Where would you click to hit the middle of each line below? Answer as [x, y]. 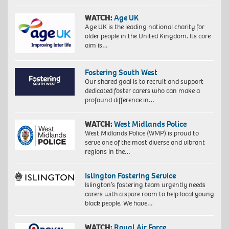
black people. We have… [119, 203]
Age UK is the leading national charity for [144, 27]
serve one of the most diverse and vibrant [145, 143]
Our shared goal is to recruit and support [144, 82]
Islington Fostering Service [130, 176]
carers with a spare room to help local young [149, 194]
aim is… [96, 45]
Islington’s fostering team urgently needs [145, 185]
